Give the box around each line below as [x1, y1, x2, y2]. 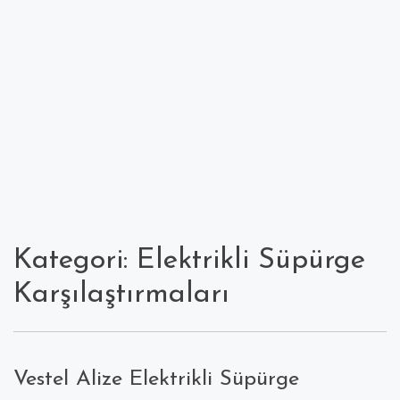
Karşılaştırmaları [13, 280, 229, 310]
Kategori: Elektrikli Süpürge [13, 246, 365, 276]
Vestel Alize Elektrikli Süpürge [13, 368, 299, 390]
